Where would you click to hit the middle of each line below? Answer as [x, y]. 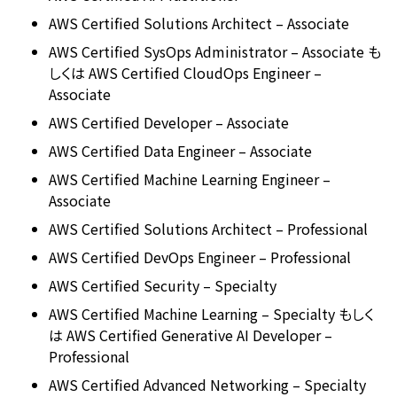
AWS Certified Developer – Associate [169, 122]
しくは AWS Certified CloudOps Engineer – [185, 73]
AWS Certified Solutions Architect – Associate [199, 23]
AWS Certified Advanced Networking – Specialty [207, 385]
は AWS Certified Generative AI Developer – [191, 335]
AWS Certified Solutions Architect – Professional [208, 229]
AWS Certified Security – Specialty [163, 285]
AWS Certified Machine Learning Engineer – [190, 179]
